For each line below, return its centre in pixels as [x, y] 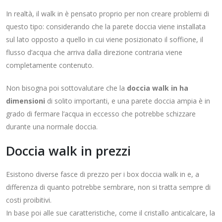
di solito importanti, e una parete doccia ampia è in [128, 101]
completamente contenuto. [50, 65]
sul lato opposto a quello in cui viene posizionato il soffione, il [105, 40]
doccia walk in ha [158, 88]
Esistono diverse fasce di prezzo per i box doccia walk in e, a [103, 174]
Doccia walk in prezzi [68, 151]
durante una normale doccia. [52, 127]
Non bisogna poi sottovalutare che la [66, 88]
